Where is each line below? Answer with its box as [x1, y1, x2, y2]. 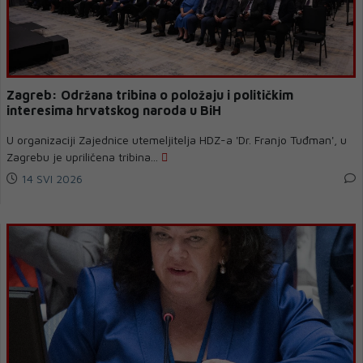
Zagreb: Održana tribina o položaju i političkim [6, 88, 293, 102]
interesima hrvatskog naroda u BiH [6, 103, 221, 117]
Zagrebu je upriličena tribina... [6, 150, 161, 164]
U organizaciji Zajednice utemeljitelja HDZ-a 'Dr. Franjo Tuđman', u [6, 133, 347, 147]
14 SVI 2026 [18, 172, 83, 186]
